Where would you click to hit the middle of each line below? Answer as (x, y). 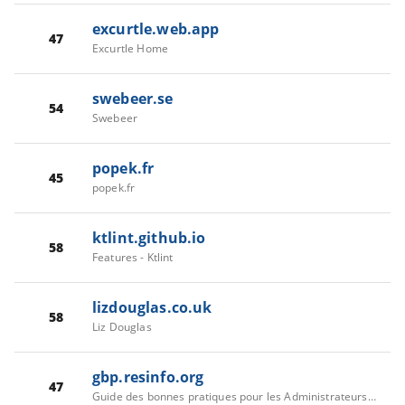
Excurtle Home (130, 48)
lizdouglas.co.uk (152, 307)
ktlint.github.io (149, 237)
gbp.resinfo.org (148, 377)
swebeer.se (133, 98)
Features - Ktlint (133, 257)
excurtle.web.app (156, 28)
